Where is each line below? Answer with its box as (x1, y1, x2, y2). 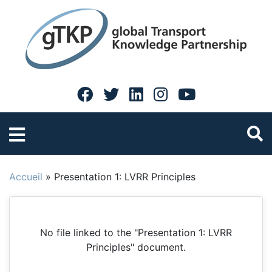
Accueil (9, 171, 42, 183)
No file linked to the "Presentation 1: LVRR (40, 226, 232, 239)
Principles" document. (86, 241, 186, 253)
